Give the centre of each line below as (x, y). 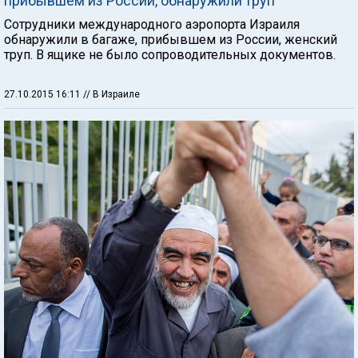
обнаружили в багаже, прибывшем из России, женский (171, 39)
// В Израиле (111, 94)
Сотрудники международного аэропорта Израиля (152, 24)
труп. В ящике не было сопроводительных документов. (170, 54)
